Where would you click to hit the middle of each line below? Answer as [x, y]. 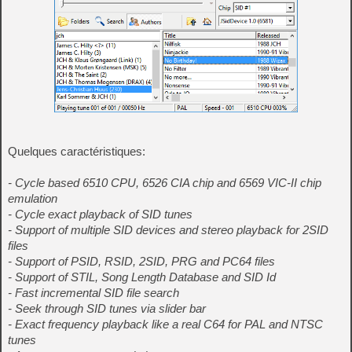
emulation [33, 198]
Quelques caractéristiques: [77, 151]
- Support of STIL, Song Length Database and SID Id [142, 277]
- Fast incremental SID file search [93, 292]
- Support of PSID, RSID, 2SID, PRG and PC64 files [141, 261]
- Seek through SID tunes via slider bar [107, 308]
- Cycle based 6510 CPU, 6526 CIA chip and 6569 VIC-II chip [165, 182]
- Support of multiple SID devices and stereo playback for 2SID [168, 229]
